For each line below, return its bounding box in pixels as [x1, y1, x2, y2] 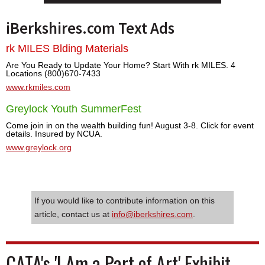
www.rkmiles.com [6, 82, 70, 92]
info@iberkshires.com [112, 209, 193, 219]
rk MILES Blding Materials [6, 42, 128, 54]
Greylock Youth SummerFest [6, 102, 141, 115]
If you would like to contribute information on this [34, 195, 215, 205]
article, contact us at [34, 209, 112, 219]
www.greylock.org [6, 142, 72, 152]
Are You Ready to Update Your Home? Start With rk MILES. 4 [6, 60, 235, 70]
